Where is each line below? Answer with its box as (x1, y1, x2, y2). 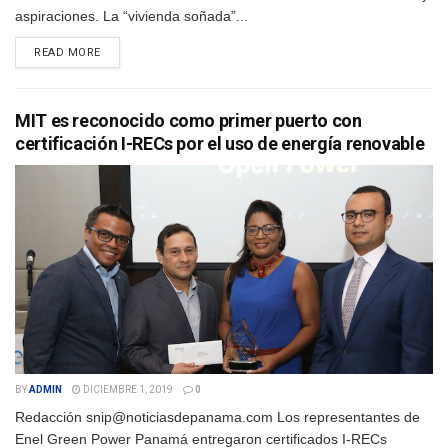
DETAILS (99, 45, 148, 59)
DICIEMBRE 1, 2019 (81, 384, 173, 396)
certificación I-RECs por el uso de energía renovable (15, 133, 425, 155)
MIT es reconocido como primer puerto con (15, 110, 362, 132)
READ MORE (34, 46, 101, 60)
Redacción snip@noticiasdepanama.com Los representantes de (15, 409, 420, 426)
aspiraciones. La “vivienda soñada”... (15, 8, 248, 25)
